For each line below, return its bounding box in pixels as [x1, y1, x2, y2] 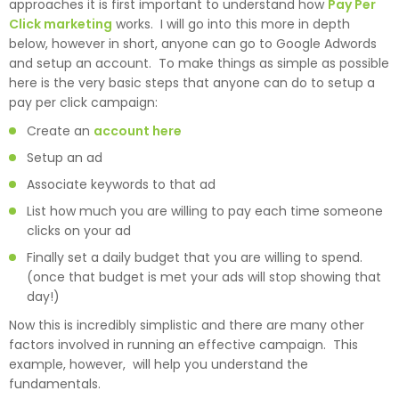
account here [94, 121, 182, 140]
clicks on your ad [27, 221, 131, 240]
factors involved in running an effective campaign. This [9, 335, 358, 354]
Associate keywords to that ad [27, 175, 216, 193]
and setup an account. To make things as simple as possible [9, 53, 389, 72]
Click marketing [9, 14, 112, 33]
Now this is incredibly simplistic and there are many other [9, 315, 364, 334]
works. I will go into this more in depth [112, 14, 350, 33]
